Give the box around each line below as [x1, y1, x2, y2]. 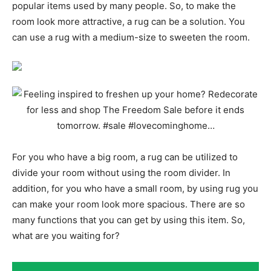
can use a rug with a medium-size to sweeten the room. [12, 31, 250, 43]
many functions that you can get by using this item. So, [12, 214, 245, 226]
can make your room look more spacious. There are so [12, 198, 245, 210]
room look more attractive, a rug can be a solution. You [12, 15, 245, 27]
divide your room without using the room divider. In [12, 166, 230, 178]
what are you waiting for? [12, 229, 120, 241]
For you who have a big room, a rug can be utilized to [12, 151, 238, 163]
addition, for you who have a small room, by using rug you [12, 182, 258, 194]
